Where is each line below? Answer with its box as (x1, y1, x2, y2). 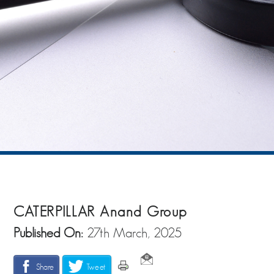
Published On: (13, 224, 87, 240)
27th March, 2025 (87, 224, 182, 240)
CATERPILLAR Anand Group (13, 202, 187, 220)
